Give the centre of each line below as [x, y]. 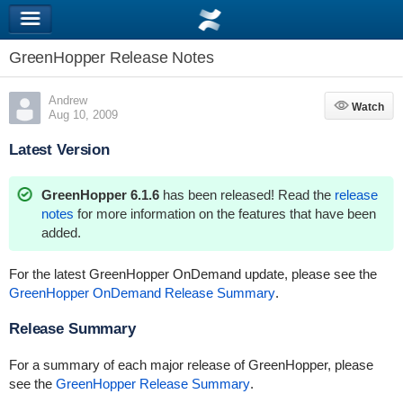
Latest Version [59, 150]
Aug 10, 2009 [83, 115]
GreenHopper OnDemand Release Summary [142, 293]
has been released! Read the [248, 195]
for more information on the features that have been [224, 214]
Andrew [67, 100]
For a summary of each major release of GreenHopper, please [191, 365]
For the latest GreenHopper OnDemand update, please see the [193, 274]
